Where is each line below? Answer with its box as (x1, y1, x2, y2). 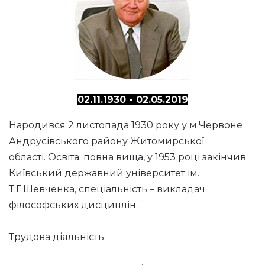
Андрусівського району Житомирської (9, 135, 204, 147)
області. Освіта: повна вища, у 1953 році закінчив (9, 151, 246, 163)
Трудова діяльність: (9, 231, 106, 243)
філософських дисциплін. (9, 199, 138, 211)
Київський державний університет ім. (9, 167, 199, 179)
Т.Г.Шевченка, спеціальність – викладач (9, 183, 205, 195)
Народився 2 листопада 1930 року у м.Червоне (9, 119, 243, 131)
